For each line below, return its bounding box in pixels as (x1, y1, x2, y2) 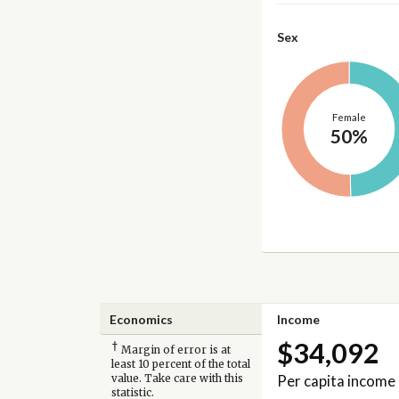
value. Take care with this (110, 372, 243, 386)
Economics (110, 311, 174, 327)
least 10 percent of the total (110, 358, 250, 371)
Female (331, 110, 366, 123)
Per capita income (276, 371, 395, 391)
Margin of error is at (118, 344, 231, 357)
